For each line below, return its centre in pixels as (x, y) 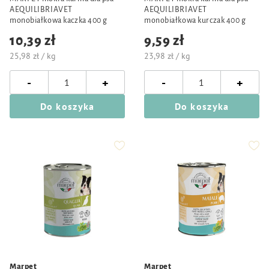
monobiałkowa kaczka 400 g (59, 20)
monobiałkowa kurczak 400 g (195, 20)
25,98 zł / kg (33, 56)
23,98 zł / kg (167, 56)
